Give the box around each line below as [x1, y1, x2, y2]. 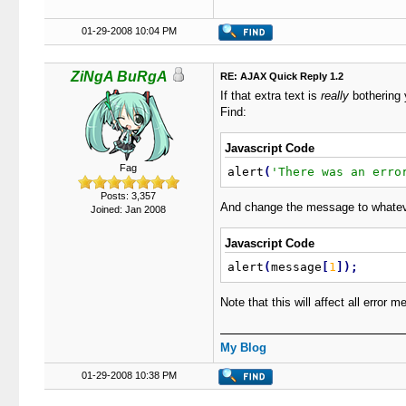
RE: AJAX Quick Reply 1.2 [219, 71, 343, 82]
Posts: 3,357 [101, 190, 156, 201]
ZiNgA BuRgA [71, 69, 168, 84]
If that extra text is [219, 89, 321, 102]
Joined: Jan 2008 [91, 204, 166, 215]
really [320, 89, 349, 102]
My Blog [219, 341, 266, 354]
